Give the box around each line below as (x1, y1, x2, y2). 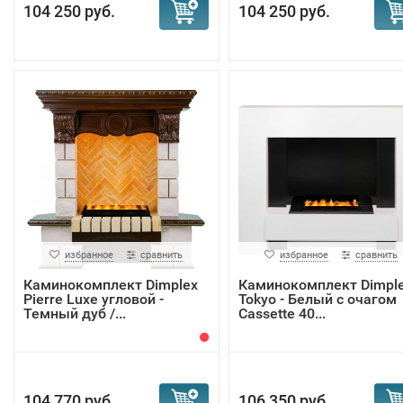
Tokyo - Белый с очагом (237, 291, 397, 308)
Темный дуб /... (23, 305, 126, 322)
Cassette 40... (237, 305, 326, 322)
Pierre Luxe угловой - (23, 291, 164, 308)
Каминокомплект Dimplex (23, 276, 198, 293)
